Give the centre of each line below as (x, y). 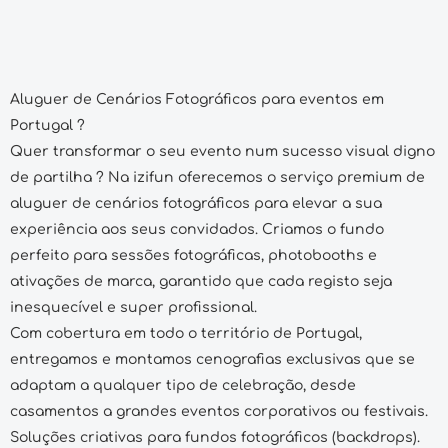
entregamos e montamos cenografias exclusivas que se (212, 360)
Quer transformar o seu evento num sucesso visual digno (222, 152)
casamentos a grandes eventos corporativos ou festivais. (221, 412)
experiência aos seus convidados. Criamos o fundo (197, 230)
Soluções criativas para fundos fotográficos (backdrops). (217, 438)
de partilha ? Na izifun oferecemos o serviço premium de (217, 178)
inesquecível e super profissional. (133, 308)
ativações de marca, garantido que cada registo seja (201, 282)
